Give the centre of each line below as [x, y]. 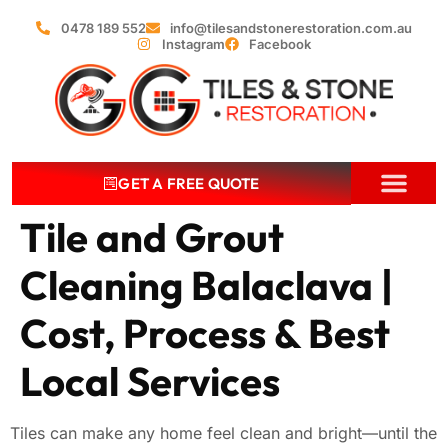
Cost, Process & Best [205, 332]
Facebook [280, 44]
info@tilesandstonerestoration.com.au [291, 28]
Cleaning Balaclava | [206, 284]
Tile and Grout [152, 236]
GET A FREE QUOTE [189, 183]
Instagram [193, 44]
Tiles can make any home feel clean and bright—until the [223, 432]
